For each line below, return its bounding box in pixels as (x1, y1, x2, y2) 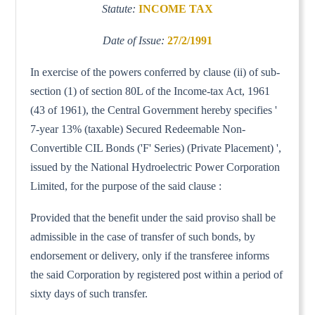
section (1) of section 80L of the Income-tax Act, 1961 (30, 84, 271, 97)
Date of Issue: (103, 34, 167, 46)
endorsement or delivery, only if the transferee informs (30, 249, 270, 262)
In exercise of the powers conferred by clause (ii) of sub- (30, 65, 281, 78)
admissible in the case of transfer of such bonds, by (30, 230, 256, 243)
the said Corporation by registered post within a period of (30, 268, 283, 281)
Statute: (102, 2, 139, 15)
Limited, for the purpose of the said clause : (30, 179, 222, 192)
